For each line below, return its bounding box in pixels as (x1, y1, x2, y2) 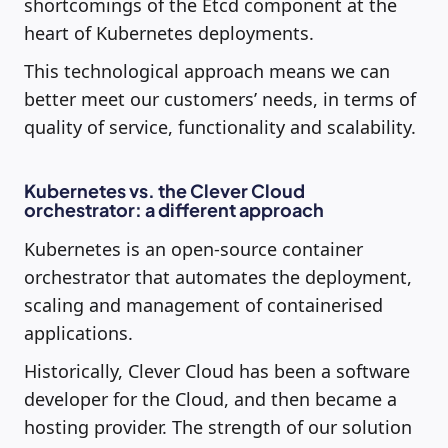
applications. (24, 320, 133, 345)
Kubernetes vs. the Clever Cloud (24, 178, 305, 202)
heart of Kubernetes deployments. (24, 20, 314, 45)
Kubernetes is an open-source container (24, 236, 363, 261)
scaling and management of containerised (24, 292, 383, 317)
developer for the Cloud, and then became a (24, 386, 397, 411)
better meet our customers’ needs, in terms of (24, 86, 416, 111)
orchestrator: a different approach (24, 197, 324, 221)
